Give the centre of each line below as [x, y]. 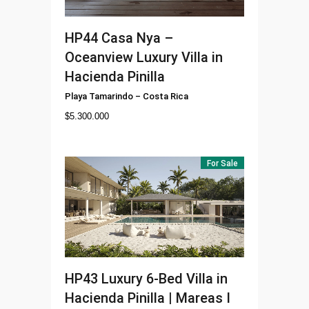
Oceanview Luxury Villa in [144, 57]
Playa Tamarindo [99, 96]
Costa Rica [166, 96]
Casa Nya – [137, 38]
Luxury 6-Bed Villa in [165, 278]
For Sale [222, 163]
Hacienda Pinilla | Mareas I [148, 298]
